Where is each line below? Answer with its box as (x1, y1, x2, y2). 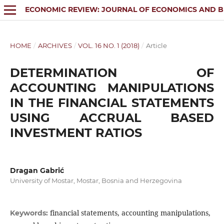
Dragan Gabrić (9, 165, 64, 175)
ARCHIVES (37, 41, 72, 49)
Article (145, 41, 167, 49)
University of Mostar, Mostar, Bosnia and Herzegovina (9, 176, 182, 184)
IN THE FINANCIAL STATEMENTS (9, 95, 214, 110)
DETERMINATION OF (9, 65, 214, 80)
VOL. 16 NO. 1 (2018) (78, 41, 140, 49)
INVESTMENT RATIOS (9, 125, 142, 140)
